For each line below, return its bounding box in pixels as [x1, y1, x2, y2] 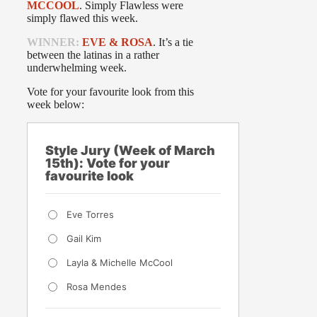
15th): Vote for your [45, 156, 170, 171]
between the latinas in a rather [27, 49, 159, 62]
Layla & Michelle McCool [67, 257, 173, 269]
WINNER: [27, 36, 79, 49]
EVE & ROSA [82, 36, 153, 49]
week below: [27, 98, 84, 111]
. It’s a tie [153, 36, 193, 49]
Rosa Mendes [67, 281, 127, 293]
